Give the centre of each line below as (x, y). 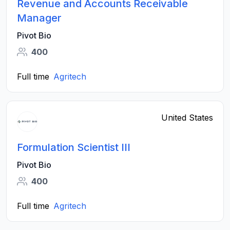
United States (187, 118)
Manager (39, 18)
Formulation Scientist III (74, 147)
